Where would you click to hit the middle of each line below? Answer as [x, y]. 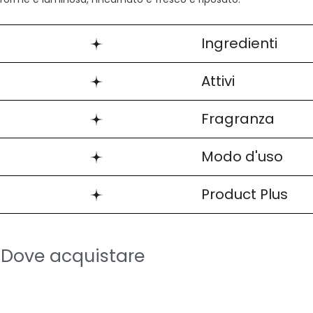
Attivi [218, 81]
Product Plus [245, 194]
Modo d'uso [242, 156]
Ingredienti [239, 43]
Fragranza [238, 119]
